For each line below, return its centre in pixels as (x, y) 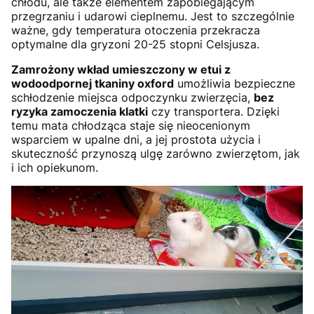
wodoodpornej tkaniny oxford (93, 84)
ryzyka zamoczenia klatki (80, 112)
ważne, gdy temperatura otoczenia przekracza (136, 30)
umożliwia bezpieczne (234, 84)
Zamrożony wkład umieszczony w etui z (121, 70)
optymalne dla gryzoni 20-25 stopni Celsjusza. (135, 45)
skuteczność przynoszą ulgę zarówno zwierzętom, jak (156, 154)
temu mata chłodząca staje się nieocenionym (131, 126)
